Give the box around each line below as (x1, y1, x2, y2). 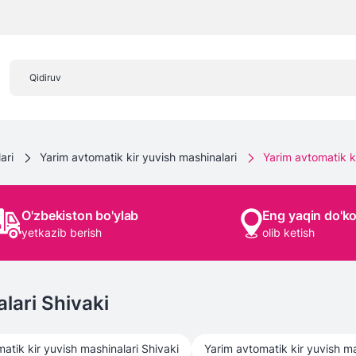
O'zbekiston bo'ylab (21, 207, 139, 223)
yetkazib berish (21, 225, 103, 239)
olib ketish (261, 225, 315, 239)
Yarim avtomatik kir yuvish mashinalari (40, 150, 237, 164)
